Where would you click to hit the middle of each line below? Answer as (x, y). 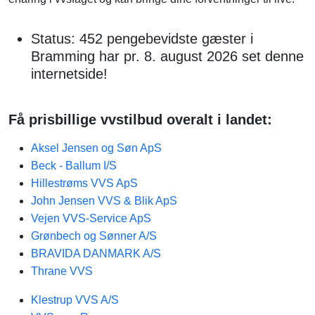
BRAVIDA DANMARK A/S (96, 253)
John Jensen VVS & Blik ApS (104, 201)
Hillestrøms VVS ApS (84, 183)
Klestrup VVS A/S (75, 300)
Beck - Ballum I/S (74, 166)
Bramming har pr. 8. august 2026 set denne (167, 56)
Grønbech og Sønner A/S (94, 236)
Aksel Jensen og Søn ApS (96, 148)
